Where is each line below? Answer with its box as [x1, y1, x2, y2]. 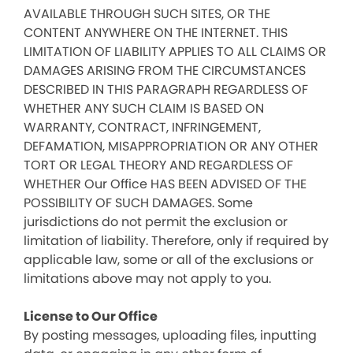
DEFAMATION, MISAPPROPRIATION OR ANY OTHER [24, 137, 318, 155]
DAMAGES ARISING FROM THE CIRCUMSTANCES [24, 61, 306, 80]
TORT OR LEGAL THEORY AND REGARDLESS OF [24, 156, 293, 174]
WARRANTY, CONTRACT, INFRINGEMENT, [24, 118, 261, 136]
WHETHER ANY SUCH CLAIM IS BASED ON [24, 99, 264, 117]
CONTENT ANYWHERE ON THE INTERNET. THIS [24, 24, 288, 42]
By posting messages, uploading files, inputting [24, 326, 317, 344]
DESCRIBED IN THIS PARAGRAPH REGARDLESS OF [24, 80, 308, 98]
